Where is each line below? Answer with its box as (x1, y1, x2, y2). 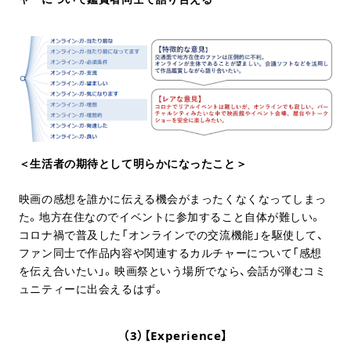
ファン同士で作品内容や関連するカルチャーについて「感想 (18, 244, 323, 260)
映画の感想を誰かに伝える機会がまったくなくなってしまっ (18, 190, 327, 206)
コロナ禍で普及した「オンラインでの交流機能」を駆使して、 (18, 226, 324, 242)
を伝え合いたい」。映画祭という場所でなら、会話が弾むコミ (18, 262, 327, 278)
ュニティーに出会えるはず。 (18, 280, 165, 296)
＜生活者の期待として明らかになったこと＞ (18, 155, 248, 171)
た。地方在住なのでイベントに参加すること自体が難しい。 (18, 208, 323, 224)
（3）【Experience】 (123, 327, 228, 343)
